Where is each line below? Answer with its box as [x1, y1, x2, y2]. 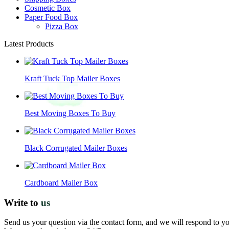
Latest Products [4, 39, 54, 48]
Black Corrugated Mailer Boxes [25, 143, 127, 152]
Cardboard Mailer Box [25, 178, 98, 187]
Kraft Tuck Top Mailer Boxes [25, 74, 120, 83]
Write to [4, 197, 41, 208]
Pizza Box [45, 21, 78, 31]
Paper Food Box [25, 12, 78, 21]
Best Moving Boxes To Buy [25, 108, 116, 118]
